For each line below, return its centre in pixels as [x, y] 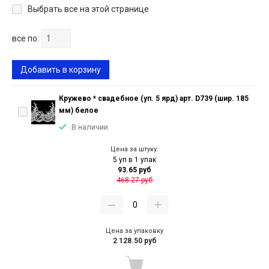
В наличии [90, 127]
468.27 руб [134, 180]
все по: [26, 39]
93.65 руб [134, 170]
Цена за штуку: [134, 150]
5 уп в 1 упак [134, 160]
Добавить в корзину [61, 70]
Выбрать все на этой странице [88, 9]
